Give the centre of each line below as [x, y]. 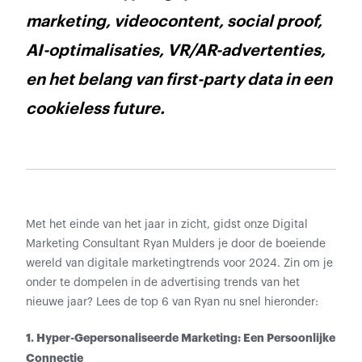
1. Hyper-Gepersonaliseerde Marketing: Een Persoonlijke [181, 338]
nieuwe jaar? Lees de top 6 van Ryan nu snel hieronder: [172, 302]
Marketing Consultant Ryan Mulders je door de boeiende [176, 244]
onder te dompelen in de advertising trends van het [163, 283]
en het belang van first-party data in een [179, 80]
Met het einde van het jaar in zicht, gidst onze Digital [167, 225]
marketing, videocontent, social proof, [174, 22]
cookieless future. [95, 109]
